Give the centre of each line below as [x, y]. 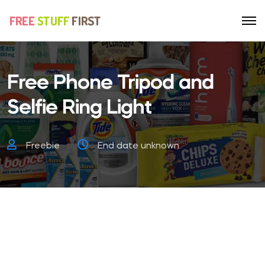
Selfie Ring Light [79, 108]
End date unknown [138, 146]
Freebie [43, 146]
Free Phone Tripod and [110, 83]
